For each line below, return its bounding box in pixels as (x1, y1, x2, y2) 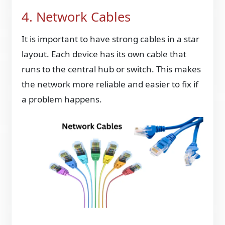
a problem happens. (22, 93, 102, 105)
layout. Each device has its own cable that (22, 48, 187, 60)
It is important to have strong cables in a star (22, 33, 200, 45)
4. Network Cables (22, 8, 131, 26)
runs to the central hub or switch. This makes (22, 63, 201, 75)
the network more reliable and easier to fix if (22, 78, 199, 90)
